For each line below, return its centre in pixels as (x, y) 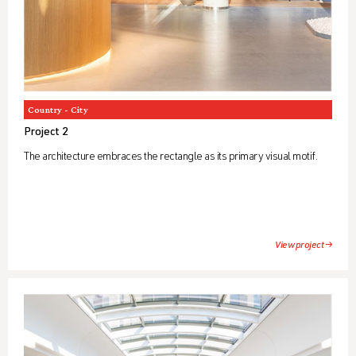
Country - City (58, 110)
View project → (304, 246)
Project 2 (46, 133)
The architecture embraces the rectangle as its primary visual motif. (170, 158)
